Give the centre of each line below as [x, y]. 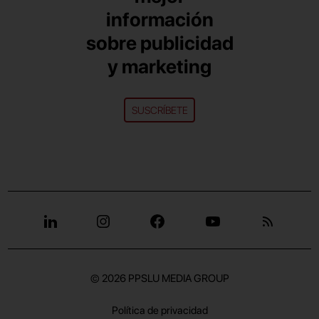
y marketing [159, 66]
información [159, 19]
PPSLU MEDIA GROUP [178, 279]
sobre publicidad [159, 43]
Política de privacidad [159, 310]
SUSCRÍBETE [159, 110]
